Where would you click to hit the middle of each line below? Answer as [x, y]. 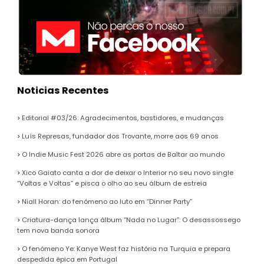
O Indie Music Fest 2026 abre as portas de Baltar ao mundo [123, 155]
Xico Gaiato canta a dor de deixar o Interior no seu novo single [128, 173]
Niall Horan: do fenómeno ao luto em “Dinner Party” [107, 202]
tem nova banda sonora [59, 231]
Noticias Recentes [63, 91]
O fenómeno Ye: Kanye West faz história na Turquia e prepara [126, 249]
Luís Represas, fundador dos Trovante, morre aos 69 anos [121, 136]
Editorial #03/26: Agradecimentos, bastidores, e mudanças [123, 118]
